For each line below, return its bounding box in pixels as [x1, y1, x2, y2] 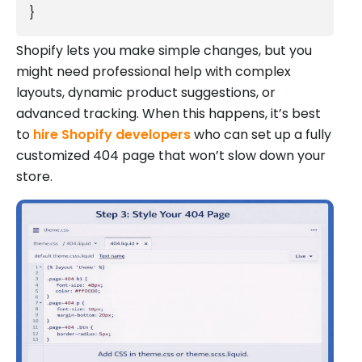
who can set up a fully [191, 124, 331, 144]
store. [16, 166, 53, 186]
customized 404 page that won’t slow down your [16, 145, 326, 165]
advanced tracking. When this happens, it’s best [16, 103, 321, 123]
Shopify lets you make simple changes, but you [16, 40, 312, 60]
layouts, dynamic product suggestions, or [16, 82, 276, 102]
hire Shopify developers [33, 124, 191, 144]
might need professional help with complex [16, 61, 291, 81]
